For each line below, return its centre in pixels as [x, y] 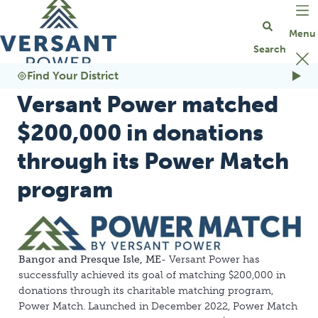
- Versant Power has [210, 259]
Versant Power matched [148, 104]
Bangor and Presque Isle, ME [90, 259]
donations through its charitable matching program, [146, 291]
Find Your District [73, 76]
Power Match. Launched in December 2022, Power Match [158, 306]
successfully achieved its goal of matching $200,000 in [152, 275]
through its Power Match [153, 161]
